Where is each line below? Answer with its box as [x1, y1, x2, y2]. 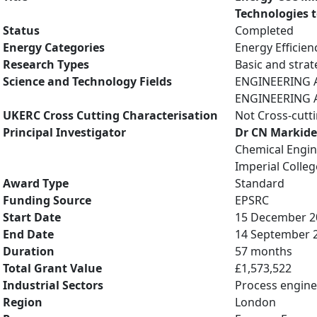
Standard [235, 175, 284, 191]
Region [3, 294, 42, 310]
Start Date [3, 209, 61, 225]
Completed [235, 23, 294, 38]
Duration [3, 243, 54, 259]
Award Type [3, 175, 69, 191]
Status [3, 23, 40, 38]
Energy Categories [3, 40, 105, 55]
